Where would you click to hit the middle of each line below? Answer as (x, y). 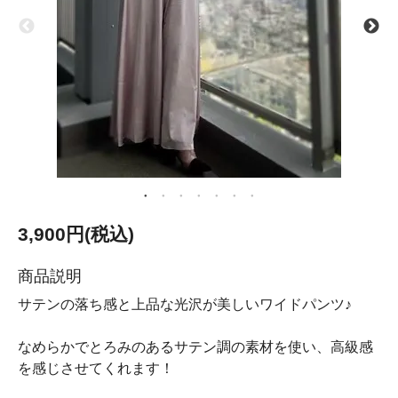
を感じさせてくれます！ (96, 368)
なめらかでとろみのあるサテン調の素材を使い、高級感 (195, 347)
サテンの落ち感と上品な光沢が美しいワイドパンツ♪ (185, 304)
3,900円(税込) (76, 234)
